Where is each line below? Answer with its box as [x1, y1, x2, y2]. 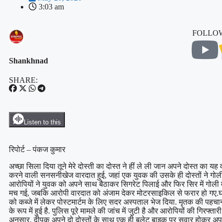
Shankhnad [9, 56, 48, 65]
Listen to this [24, 118, 61, 126]
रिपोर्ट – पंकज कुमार [9, 145, 65, 154]
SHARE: [9, 75, 38, 84]
